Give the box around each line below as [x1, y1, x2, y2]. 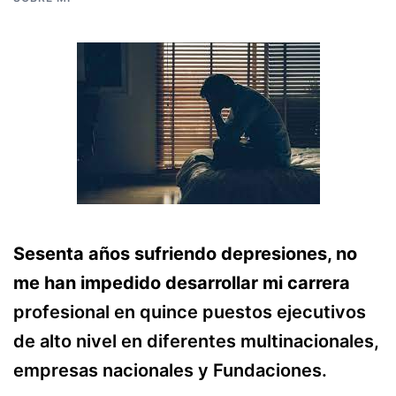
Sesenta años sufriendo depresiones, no [13, 243, 357, 264]
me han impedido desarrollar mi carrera [13, 272, 350, 293]
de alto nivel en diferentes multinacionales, [13, 331, 379, 352]
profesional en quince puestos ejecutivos [13, 301, 366, 323]
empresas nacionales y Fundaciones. [13, 360, 327, 381]
